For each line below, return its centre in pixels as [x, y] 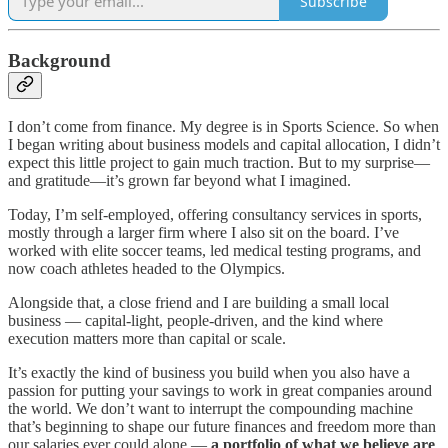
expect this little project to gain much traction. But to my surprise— [219, 162]
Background [59, 61]
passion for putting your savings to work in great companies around [220, 390]
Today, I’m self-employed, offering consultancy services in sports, [215, 214]
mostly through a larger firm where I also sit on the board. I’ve [203, 232]
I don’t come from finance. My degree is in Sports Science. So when [223, 126]
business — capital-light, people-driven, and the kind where [195, 320]
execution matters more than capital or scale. [147, 338]
